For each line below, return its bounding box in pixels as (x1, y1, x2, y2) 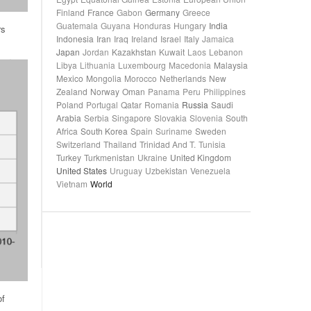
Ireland (131, 33, 158, 44)
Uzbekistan (145, 165, 187, 176)
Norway (90, 85, 119, 97)
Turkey (56, 151, 81, 163)
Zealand (56, 85, 87, 97)
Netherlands (160, 72, 206, 84)
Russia (182, 99, 208, 110)
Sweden (195, 125, 226, 137)
